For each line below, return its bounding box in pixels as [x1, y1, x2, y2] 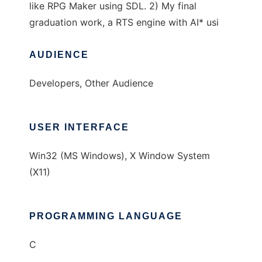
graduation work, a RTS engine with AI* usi [29, 16, 219, 29]
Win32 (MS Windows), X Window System [29, 150, 210, 162]
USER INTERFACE [29, 122, 129, 133]
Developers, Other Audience [29, 77, 153, 89]
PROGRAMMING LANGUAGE [29, 211, 182, 222]
